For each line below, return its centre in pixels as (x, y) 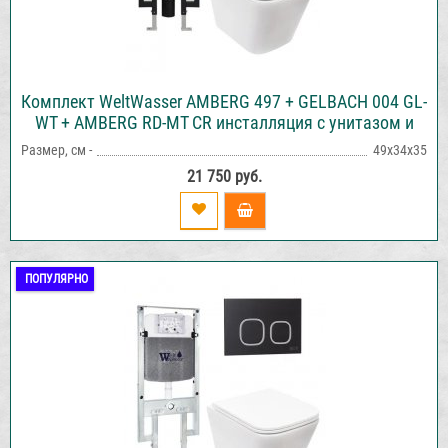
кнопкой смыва (224, 143)
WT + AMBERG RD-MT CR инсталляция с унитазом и (224, 122)
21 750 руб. (224, 176)
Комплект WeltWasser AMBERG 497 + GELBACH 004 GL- (224, 101)
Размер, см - (56, 149)
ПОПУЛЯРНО (56, 278)
